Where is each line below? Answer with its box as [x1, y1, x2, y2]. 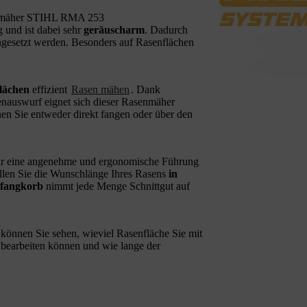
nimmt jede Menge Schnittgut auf [43, 180, 190, 192]
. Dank [131, 83, 160, 95]
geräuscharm [84, 23, 145, 36]
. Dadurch [145, 23, 188, 36]
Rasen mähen [71, 83, 130, 95]
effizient [29, 83, 70, 95]
